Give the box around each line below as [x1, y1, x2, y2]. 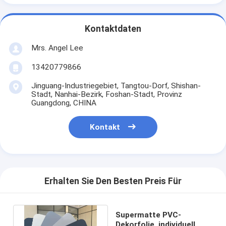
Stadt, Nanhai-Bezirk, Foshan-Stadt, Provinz [31, 89, 182, 99]
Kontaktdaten [85, 24, 141, 34]
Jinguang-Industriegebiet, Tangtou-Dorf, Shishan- [31, 81, 201, 90]
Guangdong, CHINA [31, 98, 96, 107]
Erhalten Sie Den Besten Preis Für [44, 176, 182, 187]
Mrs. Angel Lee [31, 43, 83, 52]
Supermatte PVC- [116, 210, 182, 219]
